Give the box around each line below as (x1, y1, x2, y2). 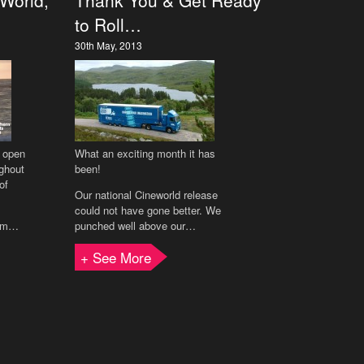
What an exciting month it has (75, 145, 215, 161)
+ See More (80, 247, 151, 267)
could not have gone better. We (75, 202, 221, 218)
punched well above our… (75, 218, 196, 233)
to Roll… (75, 12, 141, 37)
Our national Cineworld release (75, 187, 218, 202)
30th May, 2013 (75, 38, 142, 52)
